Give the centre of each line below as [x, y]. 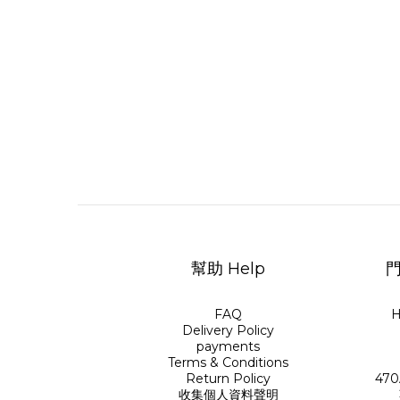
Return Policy [229, 379]
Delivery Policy [229, 330]
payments [229, 346]
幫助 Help [229, 269]
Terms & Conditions [229, 362]
